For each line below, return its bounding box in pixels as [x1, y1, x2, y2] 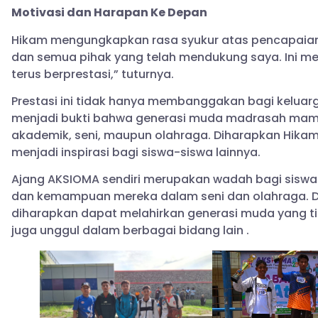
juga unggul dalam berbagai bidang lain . [11, 222, 249, 239]
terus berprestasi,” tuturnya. [11, 65, 174, 82]
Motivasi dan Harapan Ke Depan [11, 4, 207, 21]
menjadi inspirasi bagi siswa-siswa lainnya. [11, 144, 261, 161]
